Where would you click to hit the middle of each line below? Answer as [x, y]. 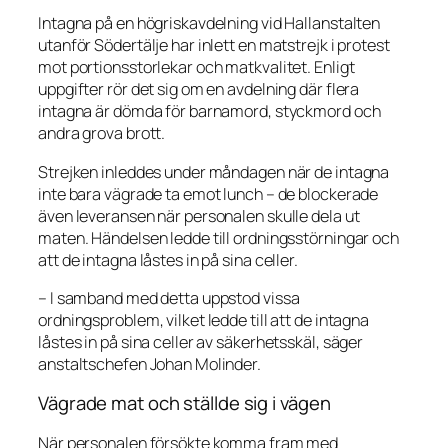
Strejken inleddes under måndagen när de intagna [214, 171]
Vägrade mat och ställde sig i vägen [184, 403]
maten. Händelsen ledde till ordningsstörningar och [218, 237]
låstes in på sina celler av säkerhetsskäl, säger [201, 341]
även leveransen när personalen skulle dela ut [199, 215]
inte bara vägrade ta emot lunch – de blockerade [208, 193]
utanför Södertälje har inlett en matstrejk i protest [214, 45]
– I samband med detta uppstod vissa [169, 297]
